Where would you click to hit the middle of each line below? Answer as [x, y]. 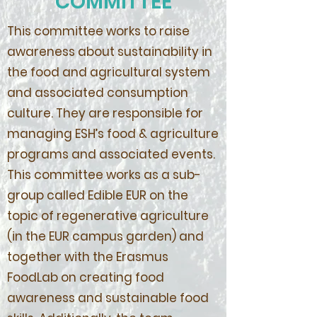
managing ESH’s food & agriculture [113, 134]
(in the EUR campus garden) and [105, 236]
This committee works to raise [98, 31]
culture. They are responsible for [105, 113]
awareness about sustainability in [110, 52]
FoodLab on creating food [86, 277]
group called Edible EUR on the [98, 195]
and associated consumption [98, 93]
